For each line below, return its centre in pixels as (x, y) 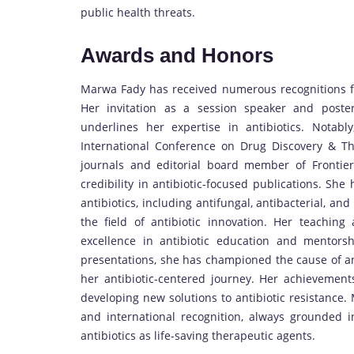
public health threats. (138, 13)
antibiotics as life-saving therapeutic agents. (198, 336)
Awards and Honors (177, 56)
